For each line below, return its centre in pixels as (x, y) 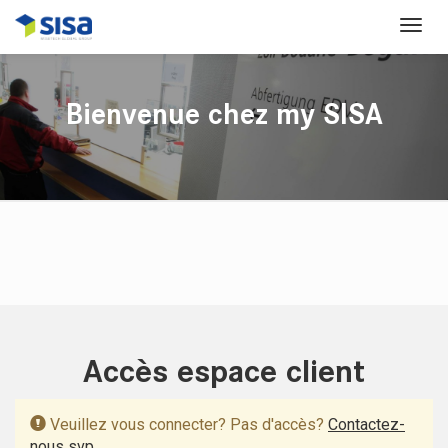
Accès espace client (224, 371)
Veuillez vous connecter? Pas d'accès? (187, 424)
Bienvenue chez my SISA (224, 114)
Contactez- (366, 424)
